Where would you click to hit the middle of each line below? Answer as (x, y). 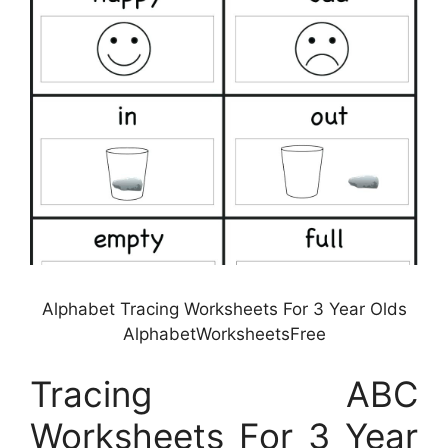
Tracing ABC (224, 393)
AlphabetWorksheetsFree (224, 334)
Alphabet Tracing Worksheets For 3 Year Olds (224, 309)
